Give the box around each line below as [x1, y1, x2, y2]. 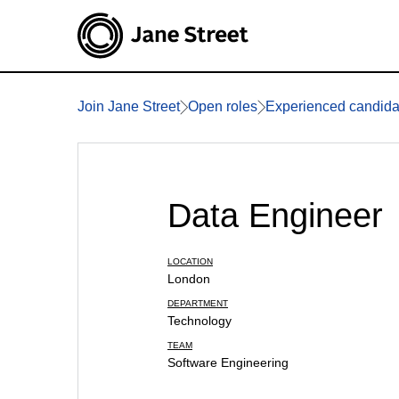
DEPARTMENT [167, 298, 228, 308]
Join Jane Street [77, 99, 180, 114]
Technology [167, 313, 232, 328]
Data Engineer [167, 197, 383, 234]
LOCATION [167, 256, 213, 266]
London [167, 272, 210, 286]
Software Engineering [167, 355, 289, 370]
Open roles [188, 99, 257, 114]
